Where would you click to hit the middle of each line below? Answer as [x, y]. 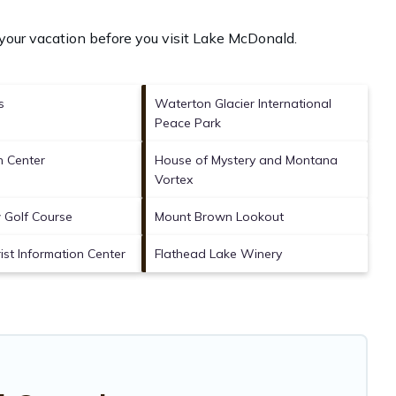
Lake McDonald [244, 38]
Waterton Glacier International [243, 103]
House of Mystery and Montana [246, 160]
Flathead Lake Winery [218, 253]
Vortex [174, 179]
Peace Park [188, 122]
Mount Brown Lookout [219, 216]
